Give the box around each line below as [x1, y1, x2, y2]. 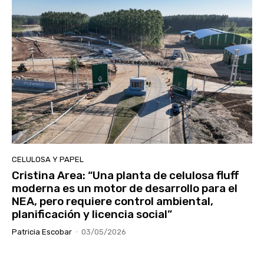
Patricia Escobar [12, 227, 72, 237]
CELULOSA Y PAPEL [12, 155, 84, 164]
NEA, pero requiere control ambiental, [12, 194, 213, 209]
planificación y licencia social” [12, 207, 172, 222]
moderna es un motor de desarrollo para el [12, 181, 237, 196]
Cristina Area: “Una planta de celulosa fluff [12, 169, 239, 183]
